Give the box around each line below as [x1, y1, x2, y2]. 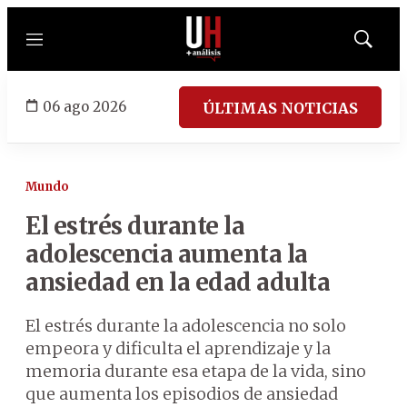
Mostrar [362, 37, 402, 52]
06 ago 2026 [43, 97, 126, 115]
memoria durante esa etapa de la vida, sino [25, 361, 366, 382]
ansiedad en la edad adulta [25, 267, 330, 297]
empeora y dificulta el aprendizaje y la [25, 338, 331, 359]
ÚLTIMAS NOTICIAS [203, 98, 358, 117]
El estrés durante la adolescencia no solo [25, 315, 346, 336]
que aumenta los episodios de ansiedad [25, 383, 338, 404]
